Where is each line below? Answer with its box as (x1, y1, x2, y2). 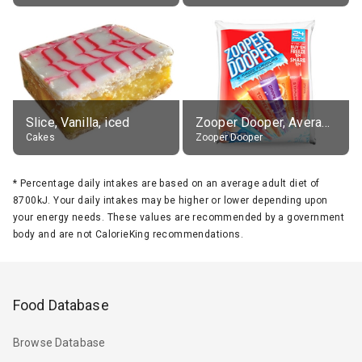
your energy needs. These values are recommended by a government (13, 211, 345, 223)
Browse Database (13, 336, 106, 350)
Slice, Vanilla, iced (26, 114, 129, 130)
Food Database (13, 296, 109, 314)
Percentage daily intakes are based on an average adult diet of (19, 177, 320, 189)
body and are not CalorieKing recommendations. (13, 228, 243, 240)
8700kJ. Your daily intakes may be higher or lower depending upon (13, 194, 328, 206)
